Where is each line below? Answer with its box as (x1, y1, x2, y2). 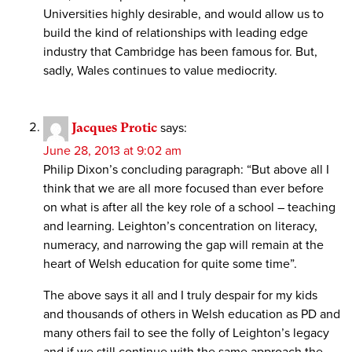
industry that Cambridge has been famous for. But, (43, 43, 317, 60)
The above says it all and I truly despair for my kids (43, 287, 317, 303)
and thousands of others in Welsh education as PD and (43, 306, 340, 322)
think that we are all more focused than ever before (43, 180, 324, 196)
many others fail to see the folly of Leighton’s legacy (43, 324, 329, 341)
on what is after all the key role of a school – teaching (43, 199, 335, 215)
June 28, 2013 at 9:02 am (43, 142, 181, 159)
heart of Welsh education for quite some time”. (43, 255, 297, 272)
